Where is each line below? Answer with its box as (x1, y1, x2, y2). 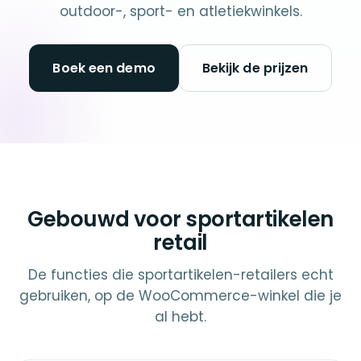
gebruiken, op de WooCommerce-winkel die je (19, 286, 342, 305)
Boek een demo (52, 59, 156, 77)
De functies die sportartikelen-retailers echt (27, 265, 334, 284)
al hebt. (155, 307, 206, 326)
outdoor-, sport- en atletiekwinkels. (59, 2, 302, 21)
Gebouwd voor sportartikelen (27, 205, 334, 234)
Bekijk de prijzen (201, 59, 309, 77)
